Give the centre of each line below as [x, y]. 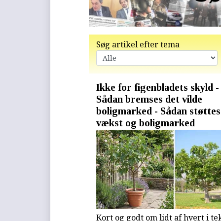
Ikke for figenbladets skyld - [158, 87]
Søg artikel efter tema [138, 44]
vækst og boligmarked [146, 122]
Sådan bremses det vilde [149, 99]
